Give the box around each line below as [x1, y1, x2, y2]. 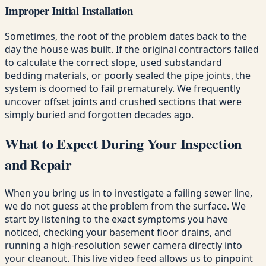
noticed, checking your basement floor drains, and [5, 225, 232, 239]
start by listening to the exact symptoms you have [5, 212, 228, 226]
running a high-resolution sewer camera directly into [5, 238, 242, 252]
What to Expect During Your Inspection [5, 133, 242, 154]
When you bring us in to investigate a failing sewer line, [5, 186, 252, 199]
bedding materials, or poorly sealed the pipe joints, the [5, 69, 251, 83]
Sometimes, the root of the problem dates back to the [5, 30, 247, 43]
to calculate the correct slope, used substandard [5, 56, 222, 69]
